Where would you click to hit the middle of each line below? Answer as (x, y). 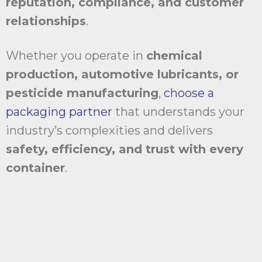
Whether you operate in (76, 56)
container (35, 168)
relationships (46, 21)
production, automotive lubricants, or (122, 75)
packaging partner (59, 112)
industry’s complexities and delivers (109, 131)
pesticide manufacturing (82, 93)
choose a (189, 93)
